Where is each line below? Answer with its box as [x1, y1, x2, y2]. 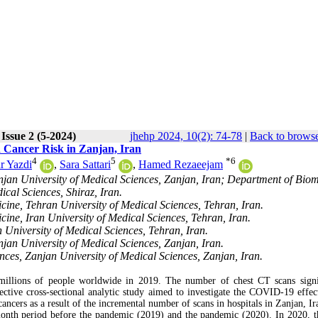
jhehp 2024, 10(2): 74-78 [130, 130, 242, 142]
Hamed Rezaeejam [138, 158, 223, 171]
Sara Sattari [60, 158, 111, 171]
